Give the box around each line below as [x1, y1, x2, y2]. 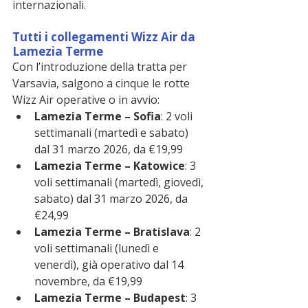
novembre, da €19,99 [34, 274, 142, 289]
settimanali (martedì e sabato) [34, 125, 191, 141]
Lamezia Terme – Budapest [34, 290, 186, 306]
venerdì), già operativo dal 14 [34, 257, 186, 273]
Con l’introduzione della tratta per [12, 59, 190, 75]
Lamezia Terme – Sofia [34, 109, 161, 124]
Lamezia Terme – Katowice [34, 158, 185, 174]
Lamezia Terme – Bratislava [34, 224, 190, 240]
